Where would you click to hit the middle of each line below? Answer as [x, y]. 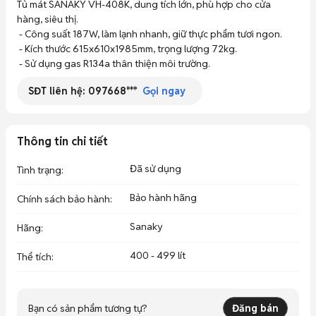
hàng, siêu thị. [48, 19]
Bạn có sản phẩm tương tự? [88, 308]
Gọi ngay [164, 91]
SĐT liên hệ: [58, 91]
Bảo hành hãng [163, 197]
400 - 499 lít [158, 255]
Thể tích [34, 257]
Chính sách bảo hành [63, 199]
